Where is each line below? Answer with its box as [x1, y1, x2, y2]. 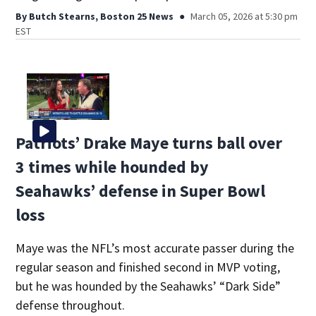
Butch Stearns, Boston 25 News [29, 10, 174, 23]
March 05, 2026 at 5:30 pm [190, 10, 298, 23]
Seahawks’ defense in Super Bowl [16, 180, 266, 202]
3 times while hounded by [16, 156, 209, 178]
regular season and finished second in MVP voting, [16, 259, 281, 276]
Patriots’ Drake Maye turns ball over [16, 132, 283, 154]
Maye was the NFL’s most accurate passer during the [16, 240, 295, 257]
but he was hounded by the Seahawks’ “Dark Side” [16, 278, 281, 295]
